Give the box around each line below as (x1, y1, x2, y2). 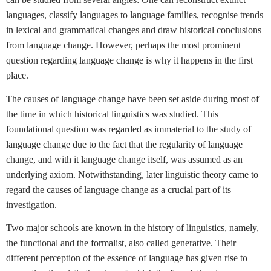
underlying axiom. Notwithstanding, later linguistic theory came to (6, 169, 258, 180)
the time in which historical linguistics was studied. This (6, 108, 218, 119)
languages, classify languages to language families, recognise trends (6, 10, 263, 21)
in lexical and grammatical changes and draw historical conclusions (6, 25, 261, 36)
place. (6, 70, 28, 81)
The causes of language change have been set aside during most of (6, 93, 259, 104)
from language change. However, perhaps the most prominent (6, 40, 241, 51)
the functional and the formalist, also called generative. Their (6, 237, 236, 248)
